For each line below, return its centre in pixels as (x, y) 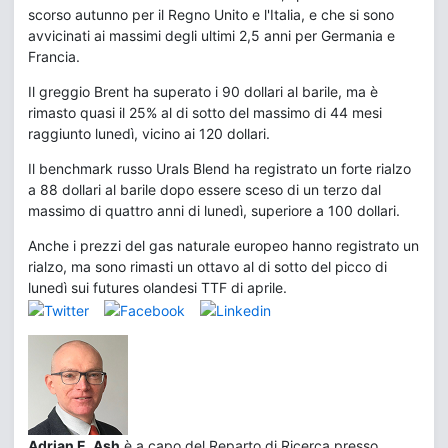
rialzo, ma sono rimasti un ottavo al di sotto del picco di (207, 267)
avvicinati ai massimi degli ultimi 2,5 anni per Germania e (211, 36)
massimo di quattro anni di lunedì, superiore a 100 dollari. (214, 211)
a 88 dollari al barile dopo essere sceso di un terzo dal (204, 190)
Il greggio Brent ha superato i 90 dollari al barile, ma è (203, 92)
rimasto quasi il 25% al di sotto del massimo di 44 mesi (205, 113)
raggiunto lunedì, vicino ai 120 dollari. (149, 134)
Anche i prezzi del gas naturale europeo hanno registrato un (223, 246)
